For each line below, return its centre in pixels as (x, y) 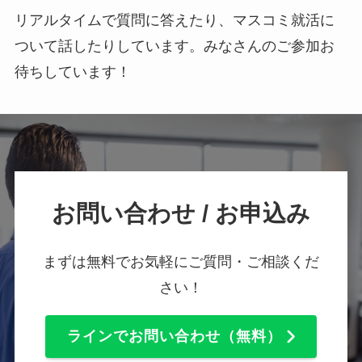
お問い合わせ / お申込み (181, 214)
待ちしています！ (72, 72)
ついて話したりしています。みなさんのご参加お (174, 46)
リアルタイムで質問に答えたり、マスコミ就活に (174, 20)
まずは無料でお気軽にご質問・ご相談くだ (181, 262)
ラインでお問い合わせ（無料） (174, 337)
